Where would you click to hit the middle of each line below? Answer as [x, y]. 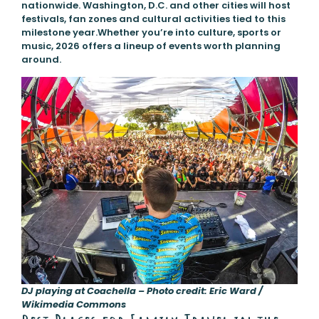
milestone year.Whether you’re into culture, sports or [151, 33]
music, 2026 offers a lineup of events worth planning [151, 46]
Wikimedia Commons [73, 305]
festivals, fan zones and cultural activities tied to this [153, 19]
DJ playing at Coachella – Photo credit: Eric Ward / [142, 291]
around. [41, 60]
